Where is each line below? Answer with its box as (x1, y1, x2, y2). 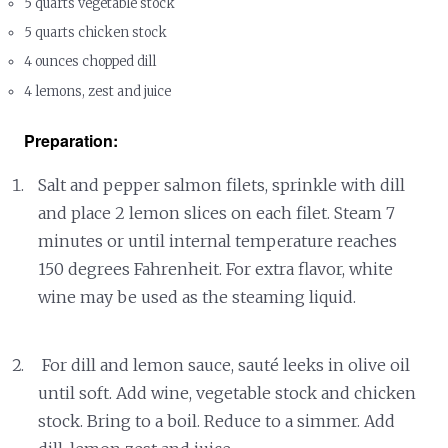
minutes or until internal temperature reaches (38, 230, 398, 251)
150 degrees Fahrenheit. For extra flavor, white (38, 258, 394, 279)
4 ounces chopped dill (24, 53, 157, 71)
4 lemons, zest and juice (24, 82, 172, 100)
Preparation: (24, 128, 119, 152)
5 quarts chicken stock (24, 23, 168, 41)
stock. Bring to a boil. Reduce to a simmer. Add (38, 410, 396, 431)
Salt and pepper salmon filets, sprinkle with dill (38, 174, 406, 195)
